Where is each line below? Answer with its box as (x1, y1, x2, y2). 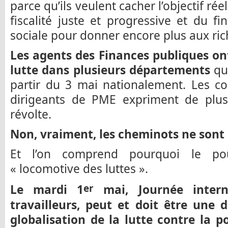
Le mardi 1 (10, 182, 84, 198)
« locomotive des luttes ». (10, 160, 148, 177)
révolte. (10, 106, 51, 123)
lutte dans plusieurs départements (10, 62, 214, 78)
